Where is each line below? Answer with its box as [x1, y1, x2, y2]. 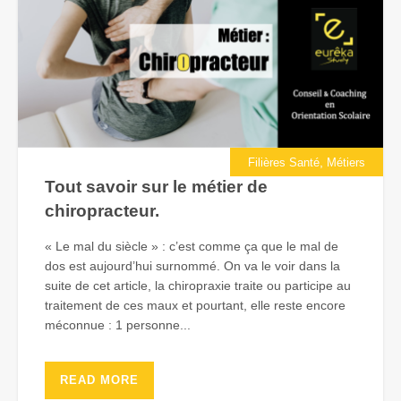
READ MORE [60, 373, 139, 388]
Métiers [327, 156, 365, 170]
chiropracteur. [45, 201, 159, 221]
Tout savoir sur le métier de [45, 177, 268, 197]
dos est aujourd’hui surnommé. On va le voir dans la [45, 259, 340, 274]
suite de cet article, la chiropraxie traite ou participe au [45, 278, 351, 294]
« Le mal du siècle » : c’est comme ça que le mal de [45, 239, 338, 254]
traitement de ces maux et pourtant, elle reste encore [45, 298, 346, 313]
